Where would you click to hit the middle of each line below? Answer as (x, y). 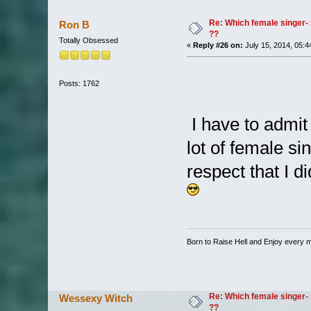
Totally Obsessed (88, 41)
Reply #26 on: (218, 45)
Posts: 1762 (79, 83)
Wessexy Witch (96, 298)
